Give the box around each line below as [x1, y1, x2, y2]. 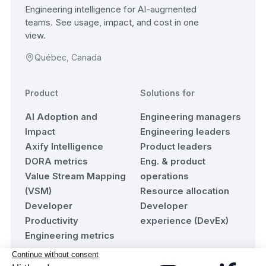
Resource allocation [140, 185, 229, 197]
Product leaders [140, 141, 212, 153]
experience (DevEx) [140, 215, 229, 227]
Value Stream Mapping [25, 170, 126, 182]
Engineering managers [140, 111, 241, 123]
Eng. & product [140, 156, 205, 167]
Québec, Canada [34, 52, 102, 63]
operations [140, 170, 189, 182]
